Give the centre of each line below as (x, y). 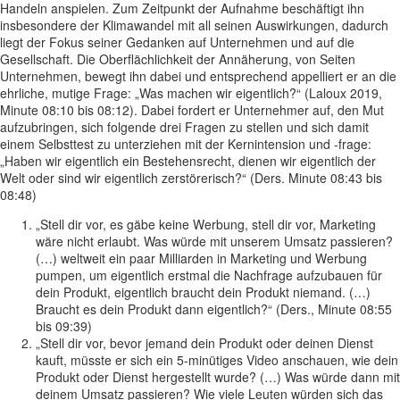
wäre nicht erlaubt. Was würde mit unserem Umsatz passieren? (214, 242)
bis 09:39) (64, 326)
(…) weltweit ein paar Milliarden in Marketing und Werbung (201, 258)
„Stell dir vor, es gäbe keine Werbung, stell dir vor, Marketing (206, 225)
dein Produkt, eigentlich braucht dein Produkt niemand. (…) (203, 292)
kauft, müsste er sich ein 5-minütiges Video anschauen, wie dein (217, 360)
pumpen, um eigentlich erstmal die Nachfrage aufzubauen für (209, 275)
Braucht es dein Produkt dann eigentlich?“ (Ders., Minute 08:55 (214, 309)
